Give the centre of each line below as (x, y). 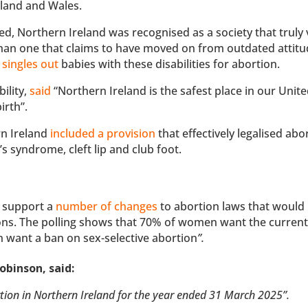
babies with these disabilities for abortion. (169, 64)
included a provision (103, 133)
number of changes (107, 206)
